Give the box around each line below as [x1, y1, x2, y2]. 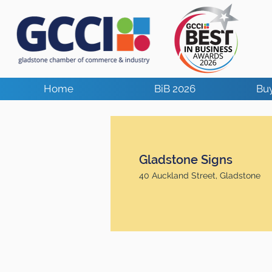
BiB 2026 [154, 83, 195, 95]
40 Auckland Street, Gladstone [139, 171, 260, 180]
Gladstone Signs [139, 152, 233, 167]
